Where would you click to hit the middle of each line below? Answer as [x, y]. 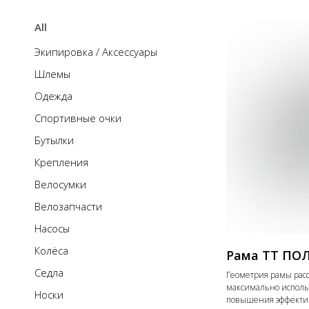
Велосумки [60, 184]
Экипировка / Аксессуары [96, 52]
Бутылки [54, 140]
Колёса [51, 250]
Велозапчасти [68, 206]
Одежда [53, 96]
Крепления [61, 162]
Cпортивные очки [78, 118]
